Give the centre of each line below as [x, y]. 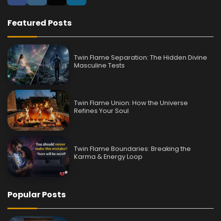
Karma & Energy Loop [109, 157]
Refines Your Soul [102, 111]
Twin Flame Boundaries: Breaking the [133, 149]
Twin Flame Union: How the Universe [131, 103]
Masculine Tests [100, 65]
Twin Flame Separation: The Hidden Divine [141, 57]
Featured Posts [40, 23]
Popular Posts [37, 194]
